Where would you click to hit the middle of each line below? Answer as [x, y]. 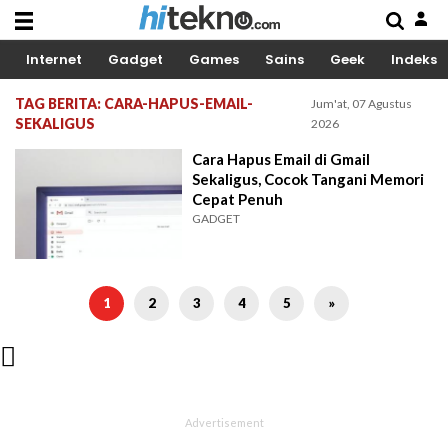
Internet [54, 59]
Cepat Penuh [238, 199]
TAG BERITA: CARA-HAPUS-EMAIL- [134, 103]
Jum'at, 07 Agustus [362, 103]
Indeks [414, 59]
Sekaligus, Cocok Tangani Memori [308, 179]
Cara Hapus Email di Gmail [281, 159]
